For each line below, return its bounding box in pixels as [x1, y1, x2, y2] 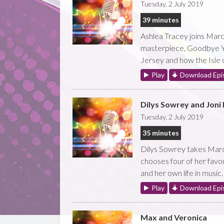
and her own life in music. [140, 167, 223, 177]
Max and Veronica [140, 212, 207, 222]
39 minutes [142, 15, 179, 24]
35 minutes [142, 128, 179, 137]
